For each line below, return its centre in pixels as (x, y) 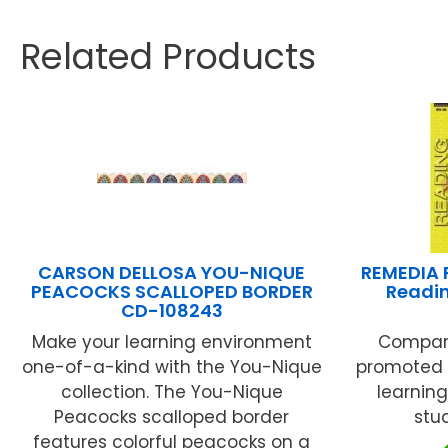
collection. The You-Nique (171, 391)
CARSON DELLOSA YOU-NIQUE (172, 272)
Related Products (168, 56)
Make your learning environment (171, 341)
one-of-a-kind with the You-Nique (171, 366)
